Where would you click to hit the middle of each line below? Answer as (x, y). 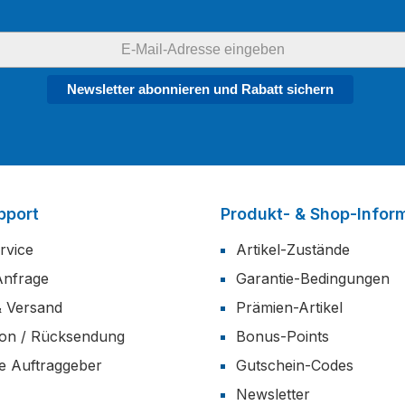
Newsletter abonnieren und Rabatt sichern (200, 89)
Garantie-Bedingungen (313, 278)
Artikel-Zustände (293, 250)
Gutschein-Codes (295, 365)
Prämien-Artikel (289, 307)
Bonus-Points (283, 336)
